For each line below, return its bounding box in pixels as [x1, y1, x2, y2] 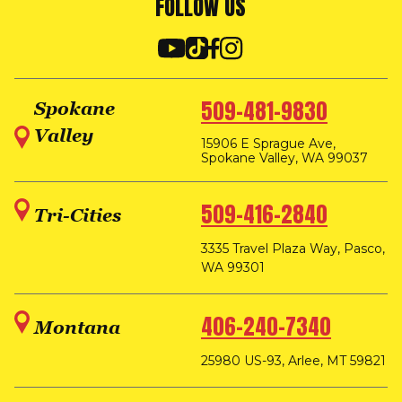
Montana [34, 317, 120, 337]
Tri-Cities [34, 205, 121, 225]
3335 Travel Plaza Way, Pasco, [200, 240, 385, 257]
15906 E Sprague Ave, [200, 135, 336, 152]
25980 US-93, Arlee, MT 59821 [200, 352, 386, 369]
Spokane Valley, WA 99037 [200, 149, 368, 166]
